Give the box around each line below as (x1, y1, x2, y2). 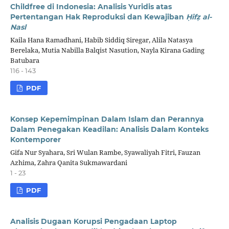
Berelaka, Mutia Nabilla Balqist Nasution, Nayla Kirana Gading (10, 45, 204, 55)
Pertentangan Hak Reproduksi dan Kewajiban (10, 12, 186, 21)
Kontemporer (10, 134, 61, 144)
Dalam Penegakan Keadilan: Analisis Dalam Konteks (10, 124, 209, 134)
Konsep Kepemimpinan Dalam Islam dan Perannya (10, 114, 204, 124)
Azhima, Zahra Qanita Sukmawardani (10, 157, 127, 167)
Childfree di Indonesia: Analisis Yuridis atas (10, 2, 172, 11)
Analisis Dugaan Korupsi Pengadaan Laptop (10, 216, 177, 226)
